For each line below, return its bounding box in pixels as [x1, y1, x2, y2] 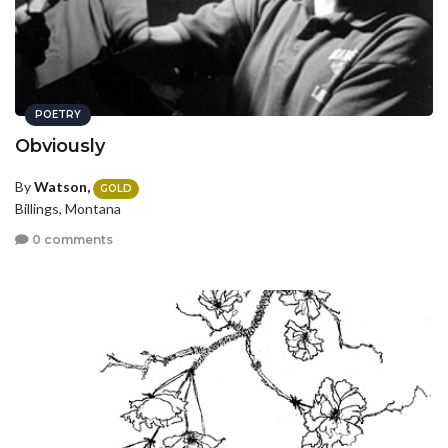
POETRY [35, 108, 81, 122]
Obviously [15, 135, 105, 158]
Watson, [34, 178, 90, 196]
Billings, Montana [15, 199, 121, 217]
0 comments [29, 231, 113, 247]
